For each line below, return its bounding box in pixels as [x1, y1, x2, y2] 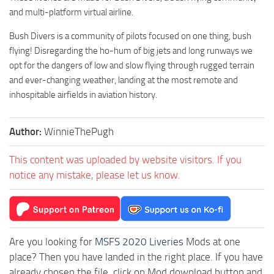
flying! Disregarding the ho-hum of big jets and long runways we [9, 45, 253, 56]
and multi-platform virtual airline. [9, 6, 133, 18]
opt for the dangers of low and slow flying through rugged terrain [9, 59, 254, 71]
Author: [9, 125, 44, 138]
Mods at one [183, 235, 240, 248]
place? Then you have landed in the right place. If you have [9, 250, 263, 263]
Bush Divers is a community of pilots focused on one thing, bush [9, 30, 251, 42]
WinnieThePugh [44, 125, 114, 138]
